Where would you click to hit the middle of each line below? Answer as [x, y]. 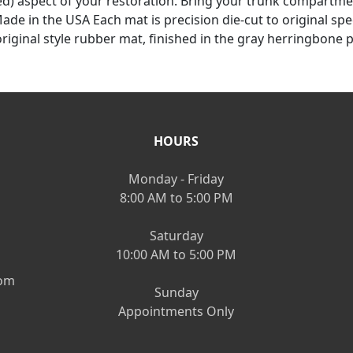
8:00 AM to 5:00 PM [176, 197]
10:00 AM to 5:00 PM [176, 254]
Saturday [176, 235]
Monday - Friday [176, 178]
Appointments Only [176, 311]
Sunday [176, 292]
